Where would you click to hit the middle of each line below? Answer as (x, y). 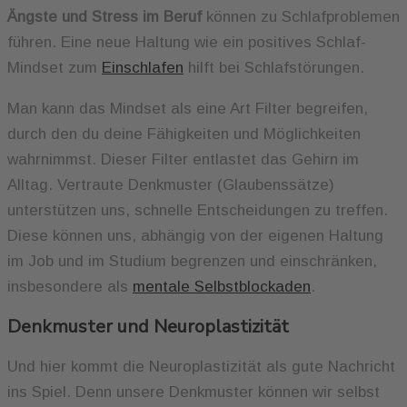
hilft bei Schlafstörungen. (276, 67)
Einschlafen (143, 67)
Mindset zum (55, 67)
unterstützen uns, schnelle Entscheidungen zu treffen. (198, 210)
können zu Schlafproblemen (301, 16)
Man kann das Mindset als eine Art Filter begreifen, (188, 108)
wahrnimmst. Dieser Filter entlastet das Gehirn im (183, 159)
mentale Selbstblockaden (222, 286)
